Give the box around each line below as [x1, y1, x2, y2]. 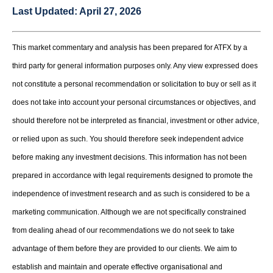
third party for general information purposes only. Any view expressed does [12, 62, 258, 71]
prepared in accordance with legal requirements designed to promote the [12, 171, 253, 180]
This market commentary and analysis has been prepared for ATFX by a [12, 43, 247, 52]
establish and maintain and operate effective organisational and [12, 263, 222, 272]
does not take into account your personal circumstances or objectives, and [12, 98, 256, 107]
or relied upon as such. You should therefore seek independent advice [12, 135, 244, 144]
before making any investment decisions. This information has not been [12, 153, 247, 162]
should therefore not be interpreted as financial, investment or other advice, [12, 116, 259, 126]
